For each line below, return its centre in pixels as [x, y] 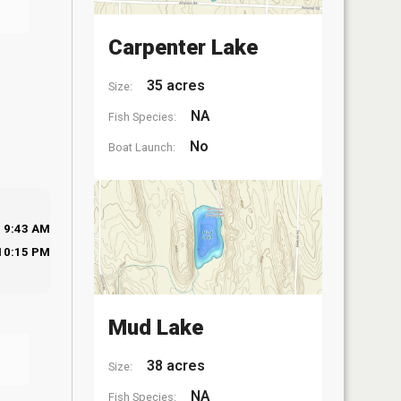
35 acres [174, 85]
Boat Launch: [142, 147]
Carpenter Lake [183, 47]
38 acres [174, 365]
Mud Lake [156, 327]
